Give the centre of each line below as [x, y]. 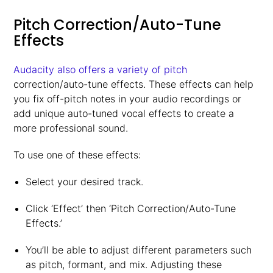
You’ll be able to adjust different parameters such [138, 250]
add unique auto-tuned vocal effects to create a [124, 113]
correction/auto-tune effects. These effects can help [134, 84]
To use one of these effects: [77, 155]
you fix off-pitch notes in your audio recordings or [128, 99]
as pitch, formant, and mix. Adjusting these [123, 264]
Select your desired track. [84, 182]
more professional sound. [71, 128]
